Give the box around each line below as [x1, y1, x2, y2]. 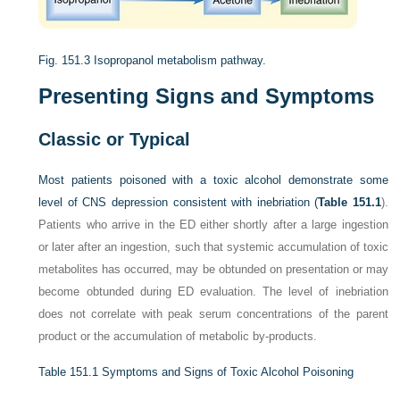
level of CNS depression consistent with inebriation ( [38, 195, 319, 209]
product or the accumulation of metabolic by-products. [38, 329, 318, 343]
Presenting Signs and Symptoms [38, 83, 375, 108]
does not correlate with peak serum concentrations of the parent [38, 306, 388, 321]
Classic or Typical [38, 129, 191, 149]
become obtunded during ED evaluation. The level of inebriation [38, 284, 388, 298]
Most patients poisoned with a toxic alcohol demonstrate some [38, 172, 388, 187]
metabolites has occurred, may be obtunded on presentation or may [38, 262, 388, 276]
